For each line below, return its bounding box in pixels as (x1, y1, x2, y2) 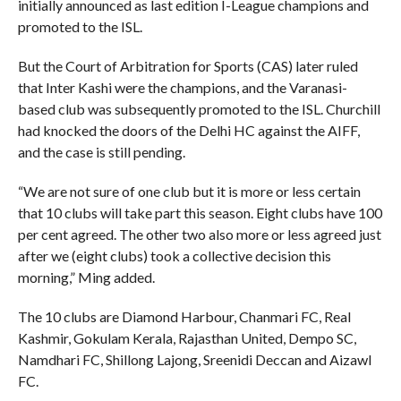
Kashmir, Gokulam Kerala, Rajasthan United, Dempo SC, (17, 328, 356, 346)
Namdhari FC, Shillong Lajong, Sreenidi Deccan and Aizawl (17, 350, 371, 368)
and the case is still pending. (17, 142, 185, 160)
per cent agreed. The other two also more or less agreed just (17, 225, 381, 243)
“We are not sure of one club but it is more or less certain (17, 182, 361, 200)
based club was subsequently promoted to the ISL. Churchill (17, 99, 380, 117)
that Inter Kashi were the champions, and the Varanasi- (17, 78, 347, 96)
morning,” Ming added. (17, 268, 155, 286)
